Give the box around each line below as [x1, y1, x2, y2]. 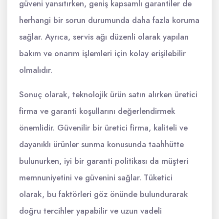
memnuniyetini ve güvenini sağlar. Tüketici [19, 172, 173, 184]
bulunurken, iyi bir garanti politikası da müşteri [19, 155, 188, 167]
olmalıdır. [19, 64, 52, 76]
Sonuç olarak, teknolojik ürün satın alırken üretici [19, 88, 197, 101]
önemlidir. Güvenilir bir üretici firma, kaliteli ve [19, 122, 188, 134]
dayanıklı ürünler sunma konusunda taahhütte [19, 138, 184, 151]
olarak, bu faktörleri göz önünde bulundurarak [19, 188, 188, 200]
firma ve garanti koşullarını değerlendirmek [19, 105, 175, 117]
